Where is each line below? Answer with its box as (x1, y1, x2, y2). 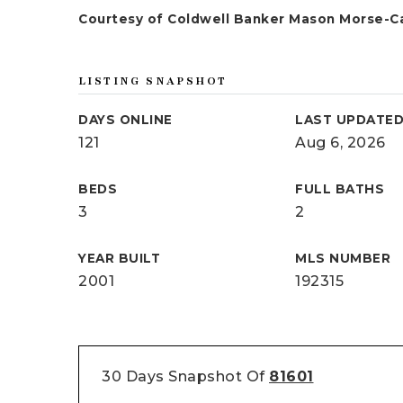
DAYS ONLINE (78, 112, 173, 127)
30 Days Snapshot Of (102, 368, 269, 385)
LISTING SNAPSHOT (78, 74, 228, 88)
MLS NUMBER (295, 251, 391, 265)
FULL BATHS (295, 182, 385, 196)
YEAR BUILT (78, 251, 160, 265)
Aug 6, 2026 (295, 134, 386, 151)
